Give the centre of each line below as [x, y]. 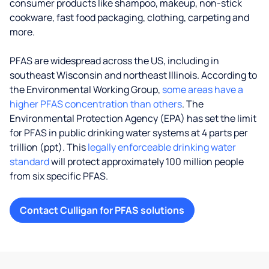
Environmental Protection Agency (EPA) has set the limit [133, 118]
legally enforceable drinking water [162, 147]
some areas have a [203, 89]
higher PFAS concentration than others [96, 104]
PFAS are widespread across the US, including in [114, 61]
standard [29, 162]
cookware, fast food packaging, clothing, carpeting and [129, 17]
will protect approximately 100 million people [147, 162]
